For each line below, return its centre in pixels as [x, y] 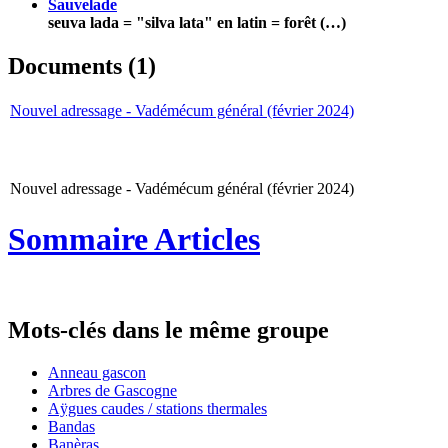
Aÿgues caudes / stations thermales [157, 408]
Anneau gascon [97, 372]
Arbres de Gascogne [112, 390]
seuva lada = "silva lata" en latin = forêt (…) [197, 23]
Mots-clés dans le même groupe [168, 330]
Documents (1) [82, 66]
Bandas [71, 426]
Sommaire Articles [134, 238]
